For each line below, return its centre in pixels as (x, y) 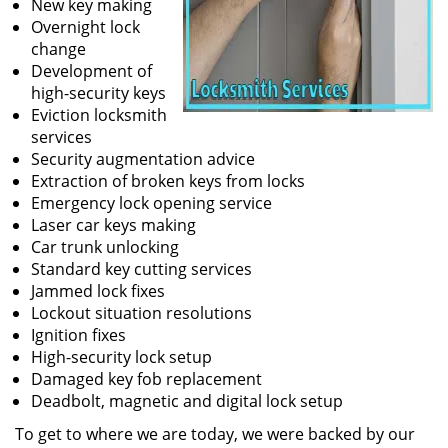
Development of (91, 71)
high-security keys (98, 93)
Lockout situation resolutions (141, 313)
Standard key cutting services (141, 269)
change (58, 49)
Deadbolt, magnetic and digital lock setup (187, 401)
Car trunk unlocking (105, 247)
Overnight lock (85, 27)
